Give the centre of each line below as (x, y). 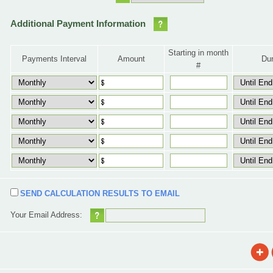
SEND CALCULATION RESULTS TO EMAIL (100, 193)
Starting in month (198, 53)
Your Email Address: (46, 215)
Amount (131, 59)
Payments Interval (54, 59)
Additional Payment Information (78, 23)
